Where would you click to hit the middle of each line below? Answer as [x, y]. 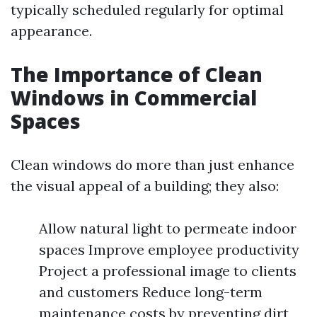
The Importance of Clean [137, 74]
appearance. [51, 31]
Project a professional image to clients [168, 271]
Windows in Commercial [134, 98]
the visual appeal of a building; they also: [145, 186]
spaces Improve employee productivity [169, 249]
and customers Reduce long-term [151, 292]
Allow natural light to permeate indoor [168, 228]
